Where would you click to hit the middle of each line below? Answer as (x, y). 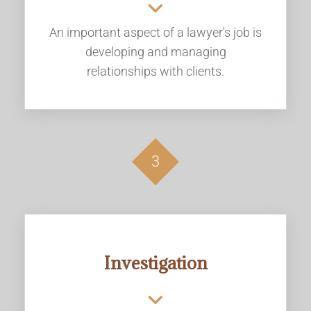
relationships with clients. (155, 71)
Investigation (155, 263)
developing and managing (155, 52)
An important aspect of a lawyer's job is (155, 32)
